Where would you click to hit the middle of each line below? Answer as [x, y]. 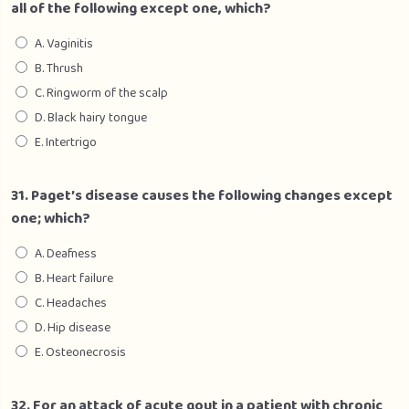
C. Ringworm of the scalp [101, 93]
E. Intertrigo [66, 142]
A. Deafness [66, 254]
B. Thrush [59, 68]
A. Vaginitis [64, 44]
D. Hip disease [73, 328]
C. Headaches [71, 303]
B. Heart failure [74, 278]
